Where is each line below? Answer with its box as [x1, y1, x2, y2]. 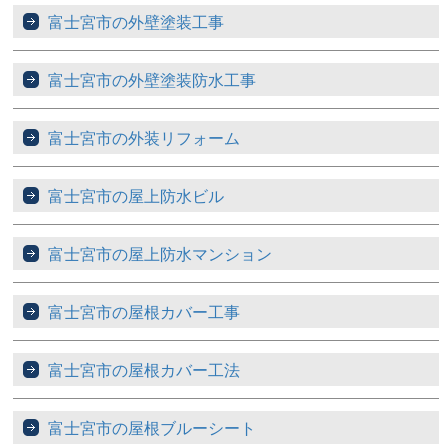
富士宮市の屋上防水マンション [48, 242, 273, 266]
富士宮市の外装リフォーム [48, 126, 241, 150]
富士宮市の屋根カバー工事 [48, 300, 241, 324]
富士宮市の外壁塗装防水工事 [48, 68, 257, 92]
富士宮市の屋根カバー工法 [48, 358, 241, 382]
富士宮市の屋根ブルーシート [48, 416, 257, 440]
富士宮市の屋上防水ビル [48, 184, 225, 208]
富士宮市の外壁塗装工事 [48, 10, 225, 34]
